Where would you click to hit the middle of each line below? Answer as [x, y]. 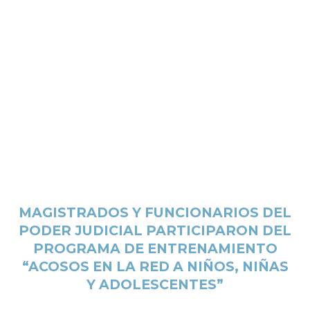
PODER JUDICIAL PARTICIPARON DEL [155, 230]
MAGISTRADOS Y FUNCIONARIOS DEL [155, 212]
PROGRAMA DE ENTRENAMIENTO [155, 248]
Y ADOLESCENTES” [155, 284]
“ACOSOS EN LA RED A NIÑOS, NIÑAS [155, 266]
